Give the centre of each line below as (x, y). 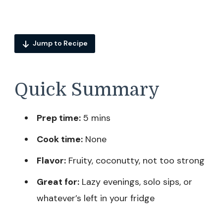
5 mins (96, 118)
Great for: (58, 182)
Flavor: (51, 161)
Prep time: (59, 118)
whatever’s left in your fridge (96, 198)
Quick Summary (87, 89)
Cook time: (60, 139)
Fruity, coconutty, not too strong (135, 161)
